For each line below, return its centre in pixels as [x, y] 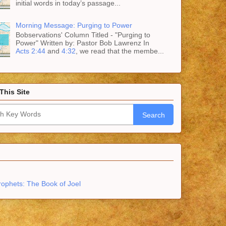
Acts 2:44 [30, 51]
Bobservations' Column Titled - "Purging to [83, 35]
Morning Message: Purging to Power [74, 25]
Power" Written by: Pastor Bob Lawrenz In [82, 43]
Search [153, 115]
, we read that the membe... [120, 51]
